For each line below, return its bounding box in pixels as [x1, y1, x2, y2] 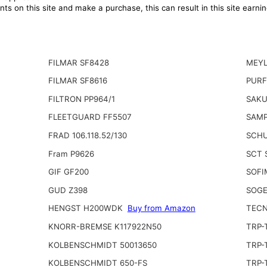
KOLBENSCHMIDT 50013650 [48, 240, 157, 250]
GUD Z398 [48, 185, 88, 195]
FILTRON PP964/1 [48, 94, 115, 104]
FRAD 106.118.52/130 [48, 130, 127, 140]
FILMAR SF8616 [48, 76, 107, 86]
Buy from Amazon [127, 203, 195, 213]
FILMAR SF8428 [48, 57, 109, 67]
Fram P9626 [48, 148, 94, 159]
